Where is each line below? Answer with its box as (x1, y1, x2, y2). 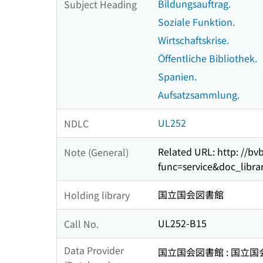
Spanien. (158, 69, 197, 84)
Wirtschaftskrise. (158, 33, 229, 48)
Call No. (64, 216, 99, 231)
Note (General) (64, 144, 129, 159)
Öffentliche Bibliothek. (158, 51, 257, 66)
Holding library (64, 187, 130, 202)
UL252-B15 (158, 216, 207, 231)
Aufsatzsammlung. (158, 87, 240, 102)
